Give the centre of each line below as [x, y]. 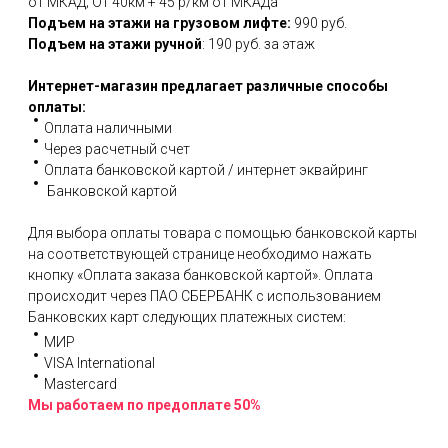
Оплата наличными [108, 127]
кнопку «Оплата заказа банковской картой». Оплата [200, 274]
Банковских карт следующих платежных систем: [187, 316]
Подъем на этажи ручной [115, 43]
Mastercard [80, 383]
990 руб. [319, 22]
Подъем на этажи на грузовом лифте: [159, 22]
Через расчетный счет [117, 148]
